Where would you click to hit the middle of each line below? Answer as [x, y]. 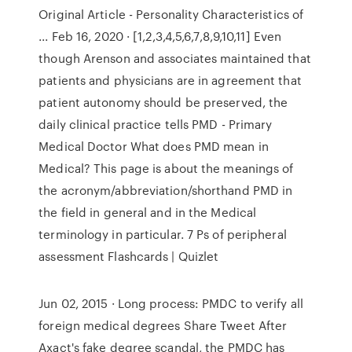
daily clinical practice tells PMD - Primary [156, 124]
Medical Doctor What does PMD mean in [154, 146]
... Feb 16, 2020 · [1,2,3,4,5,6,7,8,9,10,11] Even [160, 36]
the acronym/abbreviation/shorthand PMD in [166, 190]
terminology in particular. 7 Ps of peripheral [163, 234]
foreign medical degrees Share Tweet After [163, 325]
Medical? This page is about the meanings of [166, 168]
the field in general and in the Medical [148, 212]
